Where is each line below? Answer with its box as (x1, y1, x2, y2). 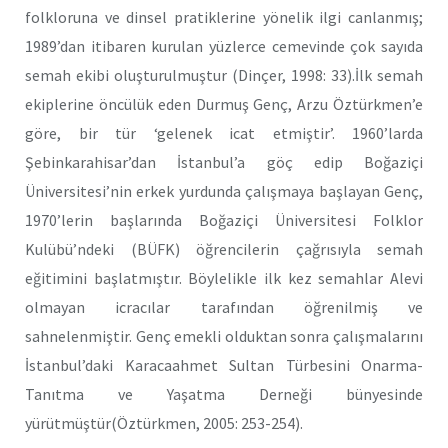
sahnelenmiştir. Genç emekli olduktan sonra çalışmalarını (25, 325, 423, 346)
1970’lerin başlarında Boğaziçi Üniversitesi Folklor (25, 209, 423, 230)
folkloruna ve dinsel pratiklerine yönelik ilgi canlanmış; (25, 6, 423, 27)
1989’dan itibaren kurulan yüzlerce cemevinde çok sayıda (25, 35, 423, 56)
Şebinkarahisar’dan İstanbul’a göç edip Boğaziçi (25, 151, 423, 172)
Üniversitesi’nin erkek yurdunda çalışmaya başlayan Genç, (25, 180, 423, 201)
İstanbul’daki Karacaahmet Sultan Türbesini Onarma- (25, 354, 423, 375)
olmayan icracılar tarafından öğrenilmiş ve (25, 296, 423, 317)
